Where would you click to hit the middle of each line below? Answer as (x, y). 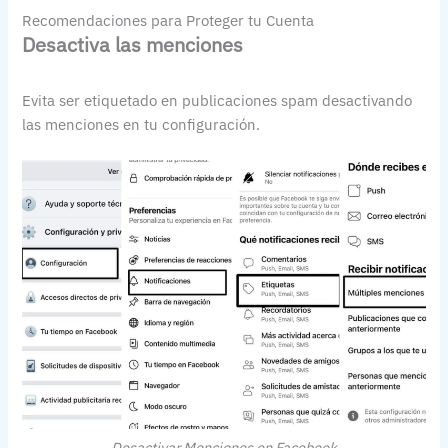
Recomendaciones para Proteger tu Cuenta (168, 21)
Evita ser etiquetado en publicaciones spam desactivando (217, 101)
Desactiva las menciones (133, 45)
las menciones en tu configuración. (141, 125)
